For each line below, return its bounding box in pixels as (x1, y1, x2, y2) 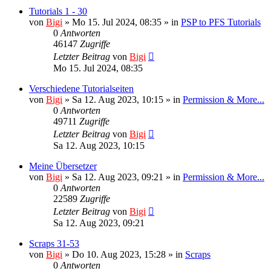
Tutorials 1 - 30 (29, 5, 87, 16)
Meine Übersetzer (29, 160, 97, 171)
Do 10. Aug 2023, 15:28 (72, 249, 166, 260)
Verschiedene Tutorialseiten (29, 83, 134, 94)
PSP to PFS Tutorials (181, 16, 261, 27)
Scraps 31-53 (29, 238, 79, 249)
